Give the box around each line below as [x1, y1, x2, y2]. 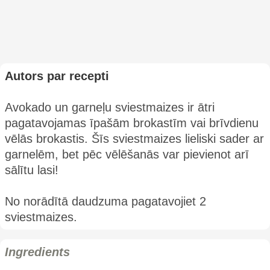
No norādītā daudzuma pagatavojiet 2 [5, 194, 206, 208]
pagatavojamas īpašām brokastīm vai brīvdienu [5, 116, 259, 130]
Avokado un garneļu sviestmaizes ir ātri [5, 100, 215, 114]
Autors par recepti [5, 69, 109, 83]
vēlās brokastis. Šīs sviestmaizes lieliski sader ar [5, 131, 264, 145]
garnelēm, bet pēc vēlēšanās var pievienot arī [5, 147, 249, 161]
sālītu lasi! [5, 163, 58, 177]
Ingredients [5, 245, 70, 259]
